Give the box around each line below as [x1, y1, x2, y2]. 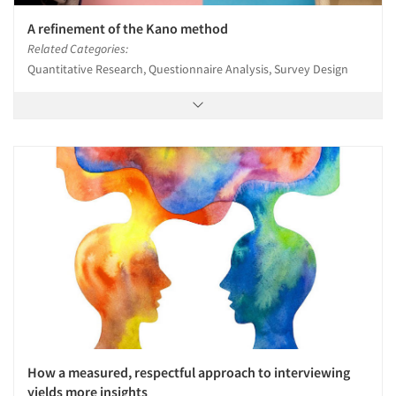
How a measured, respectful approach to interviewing [27, 362, 350, 381]
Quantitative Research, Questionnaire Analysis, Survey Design [27, 60, 348, 77]
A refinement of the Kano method [27, 19, 228, 37]
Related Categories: [27, 40, 128, 57]
